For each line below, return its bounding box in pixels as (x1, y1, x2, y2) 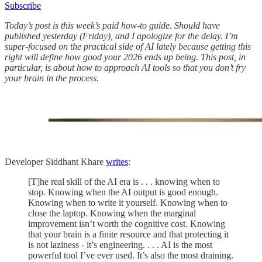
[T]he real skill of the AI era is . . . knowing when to (28, 176, 220, 187)
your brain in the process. (5, 73, 99, 83)
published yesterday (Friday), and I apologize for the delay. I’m (5, 30, 238, 41)
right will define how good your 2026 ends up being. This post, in (5, 51, 246, 62)
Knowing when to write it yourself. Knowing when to (28, 197, 227, 208)
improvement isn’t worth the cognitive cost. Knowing (28, 218, 225, 229)
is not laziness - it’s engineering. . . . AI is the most (28, 239, 212, 250)
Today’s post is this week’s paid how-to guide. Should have (5, 20, 220, 30)
